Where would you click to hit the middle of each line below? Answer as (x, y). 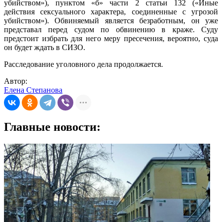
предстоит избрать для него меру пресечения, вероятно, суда (111, 39)
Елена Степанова (33, 90)
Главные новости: (52, 127)
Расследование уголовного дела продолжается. (83, 64)
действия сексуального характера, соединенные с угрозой (111, 12)
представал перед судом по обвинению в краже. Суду (111, 30)
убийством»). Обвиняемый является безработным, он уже (111, 21)
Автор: (16, 81)
